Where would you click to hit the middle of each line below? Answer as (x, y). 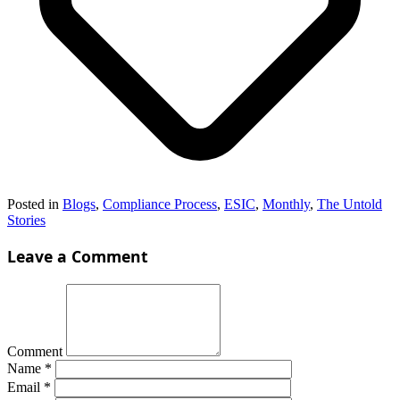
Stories (26, 221)
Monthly (286, 204)
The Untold (350, 204)
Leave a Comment (78, 257)
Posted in (35, 204)
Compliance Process (160, 204)
